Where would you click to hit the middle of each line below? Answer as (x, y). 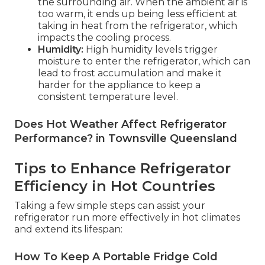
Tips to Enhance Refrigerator (122, 168)
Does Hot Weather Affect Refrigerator (120, 124)
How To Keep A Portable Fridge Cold (116, 256)
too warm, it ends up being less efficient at (138, 14)
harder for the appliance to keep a (119, 85)
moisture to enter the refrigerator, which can (144, 61)
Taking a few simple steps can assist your (110, 205)
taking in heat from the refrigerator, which (138, 25)
